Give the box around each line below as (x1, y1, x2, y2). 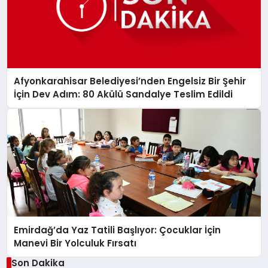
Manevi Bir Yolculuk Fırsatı (14, 236, 137, 249)
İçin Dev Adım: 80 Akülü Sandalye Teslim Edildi (14, 88, 233, 101)
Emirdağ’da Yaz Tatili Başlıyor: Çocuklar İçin (14, 223, 221, 236)
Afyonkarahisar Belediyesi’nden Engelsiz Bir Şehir (14, 75, 246, 88)
